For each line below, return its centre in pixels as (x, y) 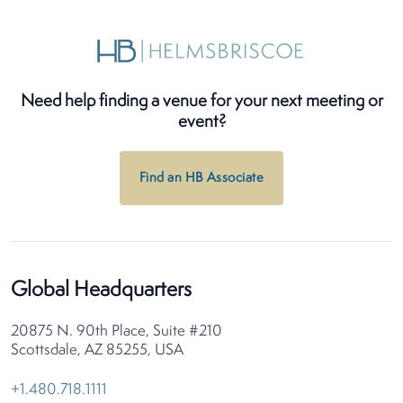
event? (201, 123)
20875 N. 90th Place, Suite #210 (116, 332)
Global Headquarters (101, 291)
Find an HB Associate (201, 179)
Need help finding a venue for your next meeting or (201, 102)
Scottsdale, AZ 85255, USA (97, 351)
